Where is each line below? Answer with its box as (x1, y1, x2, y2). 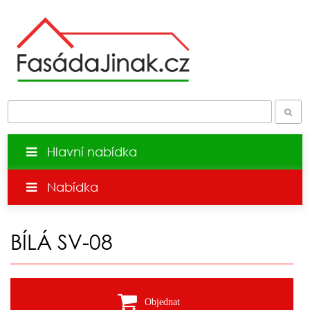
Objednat (145, 296, 181, 307)
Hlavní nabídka (47, 143, 138, 159)
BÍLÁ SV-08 (10, 228, 113, 254)
